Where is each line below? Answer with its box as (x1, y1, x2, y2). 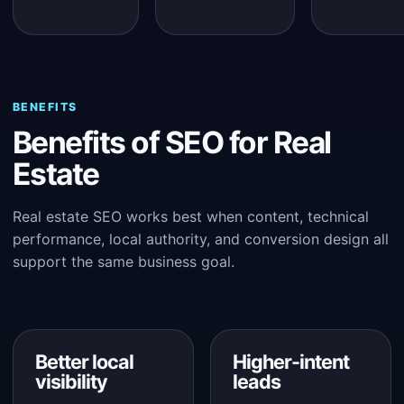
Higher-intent (233, 350, 350, 373)
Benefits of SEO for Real (13, 124, 331, 161)
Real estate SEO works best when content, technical (13, 207, 369, 225)
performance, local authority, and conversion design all (13, 230, 389, 248)
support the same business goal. (13, 252, 234, 271)
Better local (35, 350, 134, 373)
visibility (35, 370, 108, 393)
